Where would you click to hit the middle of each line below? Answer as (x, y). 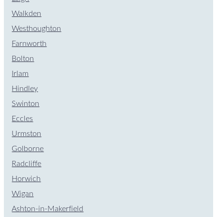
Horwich (26, 178)
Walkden (27, 13)
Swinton (26, 103)
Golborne (28, 148)
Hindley (25, 88)
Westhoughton (37, 28)
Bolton (23, 58)
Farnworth (29, 43)
